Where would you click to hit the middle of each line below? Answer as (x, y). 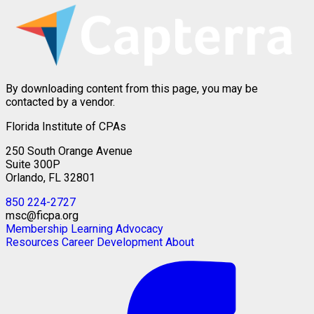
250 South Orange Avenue (69, 151)
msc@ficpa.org (42, 216)
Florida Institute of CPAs (66, 127)
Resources (32, 243)
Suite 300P (33, 165)
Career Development (112, 243)
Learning (92, 229)
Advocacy (139, 229)
